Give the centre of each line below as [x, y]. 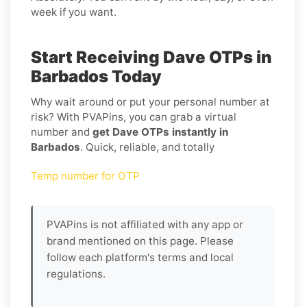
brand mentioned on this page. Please [140, 241]
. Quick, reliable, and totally [147, 147]
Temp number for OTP [85, 175]
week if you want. [74, 12]
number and [62, 132]
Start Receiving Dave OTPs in [151, 57]
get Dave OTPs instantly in [160, 132]
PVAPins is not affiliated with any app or [145, 224]
